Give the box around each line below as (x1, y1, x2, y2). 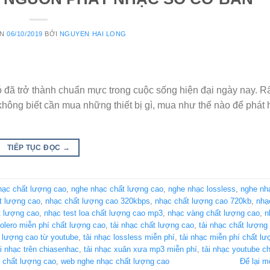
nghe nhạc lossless (168, 184, 236, 193)
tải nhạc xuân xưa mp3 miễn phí (84, 244, 197, 254)
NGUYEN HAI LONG (59, 30, 127, 38)
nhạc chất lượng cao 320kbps (45, 196, 150, 206)
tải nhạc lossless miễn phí (83, 232, 175, 242)
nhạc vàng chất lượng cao (168, 208, 260, 218)
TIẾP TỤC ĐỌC (7, 143, 63, 152)
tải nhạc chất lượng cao (110, 220, 194, 230)
